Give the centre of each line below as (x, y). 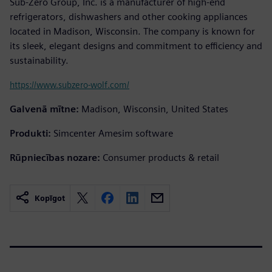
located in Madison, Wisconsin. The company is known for (132, 31)
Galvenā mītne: (44, 109)
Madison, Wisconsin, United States (155, 109)
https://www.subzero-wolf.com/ (70, 84)
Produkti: (30, 133)
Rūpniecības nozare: (55, 157)
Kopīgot (50, 198)
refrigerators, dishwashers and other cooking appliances (129, 16)
